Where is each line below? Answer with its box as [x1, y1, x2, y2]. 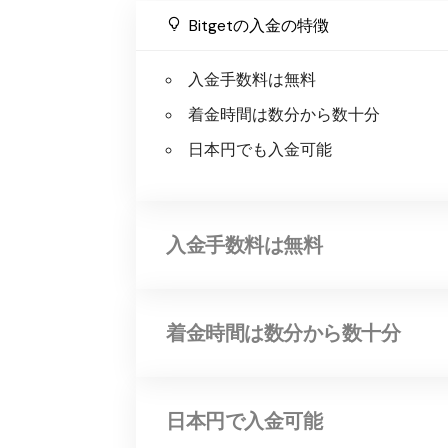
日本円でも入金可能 [188, 139, 333, 161]
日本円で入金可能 [166, 407, 323, 435]
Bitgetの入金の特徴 [189, 14, 330, 36]
